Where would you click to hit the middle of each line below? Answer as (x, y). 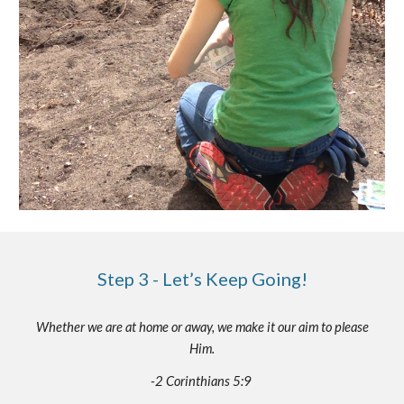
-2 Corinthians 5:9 (201, 381)
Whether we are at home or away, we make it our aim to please (202, 327)
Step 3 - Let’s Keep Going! (202, 279)
